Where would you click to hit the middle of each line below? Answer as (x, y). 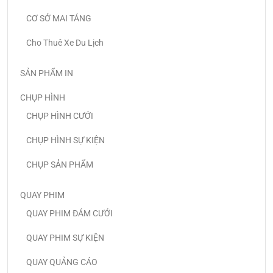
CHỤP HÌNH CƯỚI (60, 116)
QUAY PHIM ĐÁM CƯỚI (69, 214)
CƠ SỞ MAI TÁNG (59, 19)
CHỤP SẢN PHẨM (60, 165)
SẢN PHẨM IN (47, 73)
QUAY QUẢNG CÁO (62, 262)
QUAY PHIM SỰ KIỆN (65, 238)
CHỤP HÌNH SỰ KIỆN (66, 140)
